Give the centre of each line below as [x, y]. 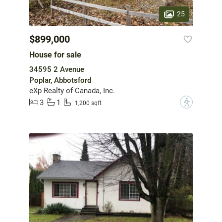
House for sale [55, 55]
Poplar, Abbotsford [60, 81]
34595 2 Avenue [57, 70]
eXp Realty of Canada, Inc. [72, 91]
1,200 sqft [88, 103]
